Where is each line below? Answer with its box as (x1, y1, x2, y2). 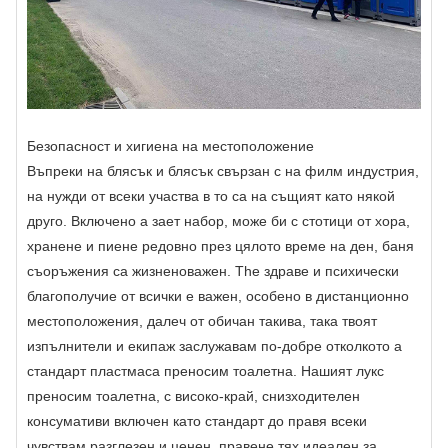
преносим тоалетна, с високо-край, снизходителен (27, 387, 360, 404)
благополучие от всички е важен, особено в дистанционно (27, 287, 409, 304)
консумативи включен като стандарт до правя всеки (27, 412, 367, 429)
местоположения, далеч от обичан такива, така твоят (27, 312, 377, 329)
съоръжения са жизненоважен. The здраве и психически (27, 262, 399, 279)
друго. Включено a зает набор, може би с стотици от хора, (27, 212, 410, 229)
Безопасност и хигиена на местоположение (27, 137, 314, 154)
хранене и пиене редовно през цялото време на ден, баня (27, 237, 414, 254)
